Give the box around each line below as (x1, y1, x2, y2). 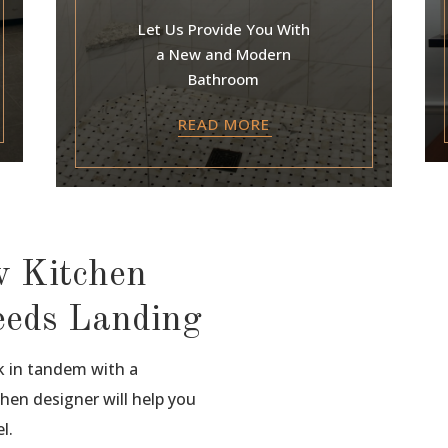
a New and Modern (156, 44, 292, 65)
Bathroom (188, 69, 260, 90)
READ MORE (177, 114, 270, 135)
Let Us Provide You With (137, 19, 310, 40)
